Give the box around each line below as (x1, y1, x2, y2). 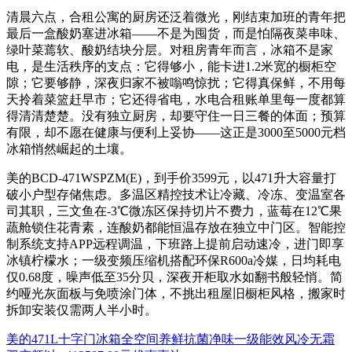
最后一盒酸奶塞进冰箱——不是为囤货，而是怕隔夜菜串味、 (6, 27, 346, 41)
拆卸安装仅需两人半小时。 (6, 303, 157, 317)
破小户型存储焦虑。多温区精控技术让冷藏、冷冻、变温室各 (6, 188, 346, 202)
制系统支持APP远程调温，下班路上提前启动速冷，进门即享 (6, 237, 344, 251)
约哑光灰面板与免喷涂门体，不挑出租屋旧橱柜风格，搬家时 (6, 287, 346, 301)
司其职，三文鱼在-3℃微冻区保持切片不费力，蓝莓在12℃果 (6, 204, 342, 218)
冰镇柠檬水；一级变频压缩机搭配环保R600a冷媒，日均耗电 (6, 254, 341, 268)
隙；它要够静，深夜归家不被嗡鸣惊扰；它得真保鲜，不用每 (6, 76, 346, 90)
